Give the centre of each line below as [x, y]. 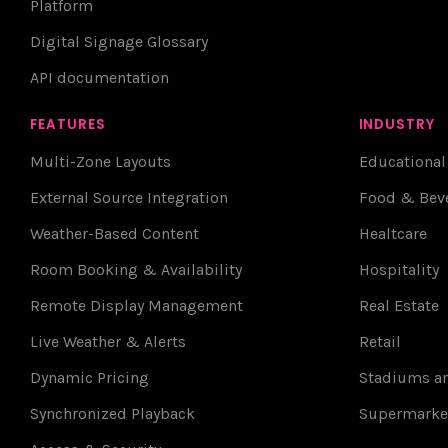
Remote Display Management [136, 305]
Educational [402, 161]
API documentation [99, 77]
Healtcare [392, 233]
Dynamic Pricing [89, 377]
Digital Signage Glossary [119, 41]
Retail [379, 341]
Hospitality [398, 269]
